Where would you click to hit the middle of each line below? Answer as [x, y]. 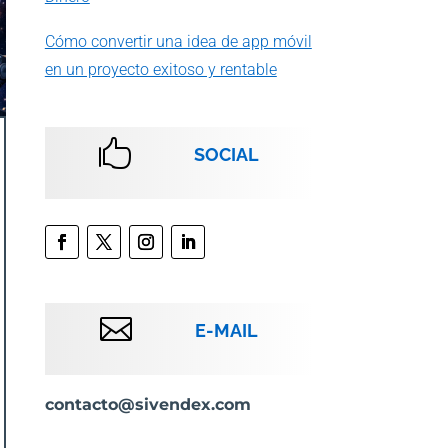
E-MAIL [227, 331]
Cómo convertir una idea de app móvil [178, 42]
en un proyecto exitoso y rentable [160, 70]
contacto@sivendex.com [147, 405]
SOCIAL [227, 155]
